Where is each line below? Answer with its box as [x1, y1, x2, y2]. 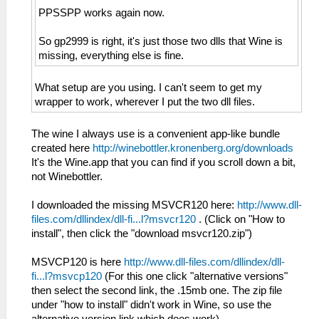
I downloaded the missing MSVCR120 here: [31, 199, 237, 211]
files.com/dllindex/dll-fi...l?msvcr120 [31, 213, 196, 225]
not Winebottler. [31, 170, 103, 182]
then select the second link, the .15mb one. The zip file [31, 284, 282, 296]
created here [31, 142, 93, 154]
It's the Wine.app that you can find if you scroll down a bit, [31, 156, 296, 168]
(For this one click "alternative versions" [102, 270, 288, 282]
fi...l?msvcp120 [31, 270, 102, 282]
